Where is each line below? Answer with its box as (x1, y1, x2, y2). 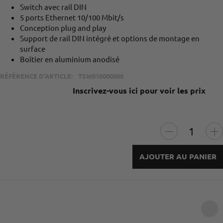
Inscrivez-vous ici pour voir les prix (73, 85, 206, 96)
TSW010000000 (78, 72, 123, 81)
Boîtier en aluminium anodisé (20, 54, 119, 64)
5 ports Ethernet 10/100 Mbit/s (20, 12, 124, 22)
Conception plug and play (20, 23, 106, 33)
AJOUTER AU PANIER (139, 151, 217, 162)
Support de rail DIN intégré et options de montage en (20, 33, 200, 43)
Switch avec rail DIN (20, 2, 87, 12)
